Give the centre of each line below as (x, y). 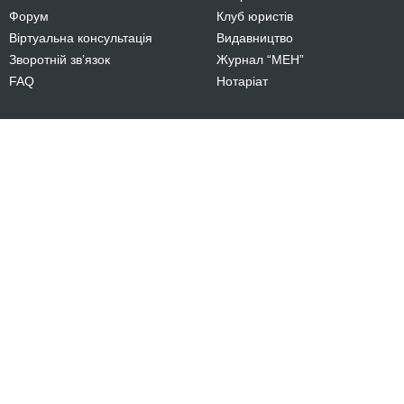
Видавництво (255, 38)
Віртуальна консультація (81, 38)
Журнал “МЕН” (260, 60)
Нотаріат (242, 81)
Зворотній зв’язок (60, 60)
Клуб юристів (255, 16)
